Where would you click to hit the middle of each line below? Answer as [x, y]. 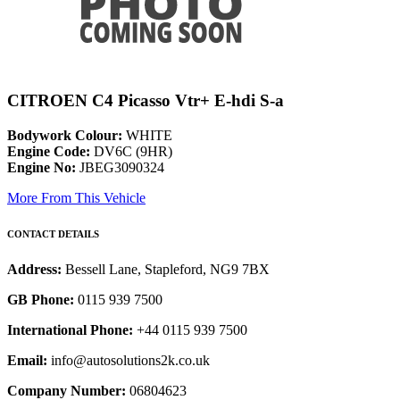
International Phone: [70, 330]
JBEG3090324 [120, 168]
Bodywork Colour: [65, 136]
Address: [36, 270]
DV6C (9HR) [131, 152]
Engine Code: [49, 152]
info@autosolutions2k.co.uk [129, 361]
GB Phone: [41, 300]
